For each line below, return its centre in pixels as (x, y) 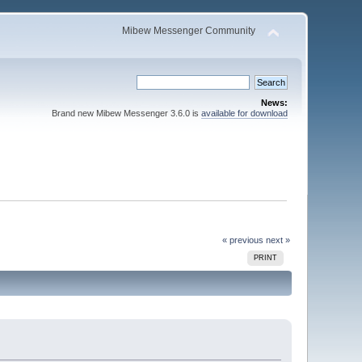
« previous (242, 240)
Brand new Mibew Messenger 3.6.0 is (126, 113)
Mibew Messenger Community (188, 31)
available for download (244, 113)
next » (278, 240)
